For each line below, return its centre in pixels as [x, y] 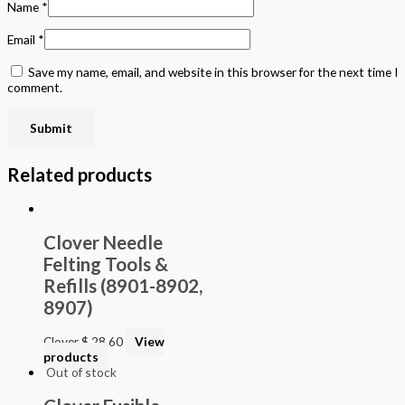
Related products [80, 174]
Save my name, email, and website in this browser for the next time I [213, 72]
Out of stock [81, 372]
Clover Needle [103, 242]
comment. [35, 88]
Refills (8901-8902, [123, 285]
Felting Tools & [106, 264]
